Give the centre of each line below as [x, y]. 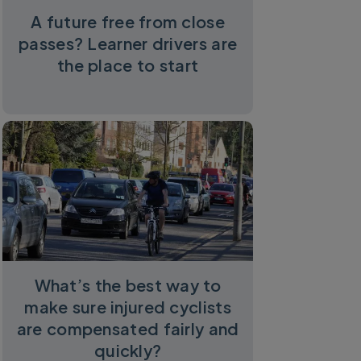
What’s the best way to [128, 285]
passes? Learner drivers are [128, 43]
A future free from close [128, 21]
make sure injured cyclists [128, 307]
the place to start [128, 64]
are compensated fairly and [128, 329]
